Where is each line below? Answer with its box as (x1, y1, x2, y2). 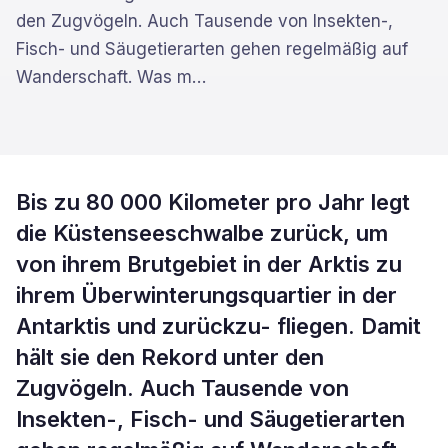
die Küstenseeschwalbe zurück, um (16, 220, 388, 246)
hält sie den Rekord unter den (16, 344, 324, 370)
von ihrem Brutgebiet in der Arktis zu (16, 251, 402, 277)
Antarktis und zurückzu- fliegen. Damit (16, 313, 421, 339)
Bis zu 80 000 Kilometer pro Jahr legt (16, 189, 410, 215)
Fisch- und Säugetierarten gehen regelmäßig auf (16, 39, 408, 59)
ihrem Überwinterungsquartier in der (16, 282, 397, 308)
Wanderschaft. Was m (16, 67, 192, 87)
